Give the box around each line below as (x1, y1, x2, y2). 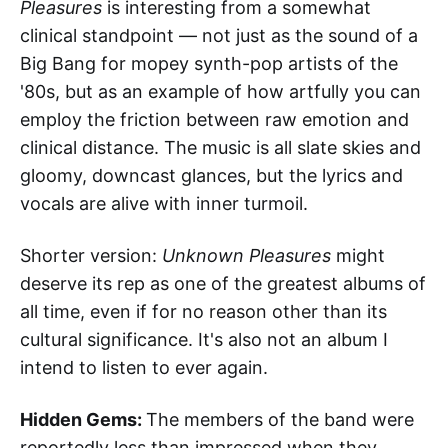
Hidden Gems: (20, 409, 146, 431)
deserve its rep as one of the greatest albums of (20, 273, 426, 295)
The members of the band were (146, 409, 414, 431)
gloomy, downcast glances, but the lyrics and (20, 165, 403, 187)
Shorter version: (20, 245, 162, 267)
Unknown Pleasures (162, 245, 336, 267)
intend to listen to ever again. (20, 357, 268, 379)
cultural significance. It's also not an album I (20, 329, 388, 351)
